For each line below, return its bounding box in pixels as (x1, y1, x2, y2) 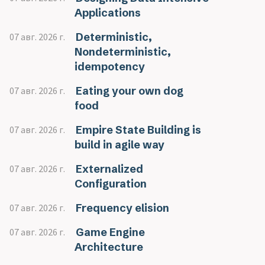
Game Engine (75, 225, 145, 239)
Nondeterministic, (75, 45, 171, 59)
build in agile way (75, 138, 164, 151)
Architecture (75, 240, 143, 254)
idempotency (75, 60, 145, 73)
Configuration (75, 177, 147, 190)
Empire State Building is (75, 123, 201, 137)
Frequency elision (75, 201, 169, 215)
